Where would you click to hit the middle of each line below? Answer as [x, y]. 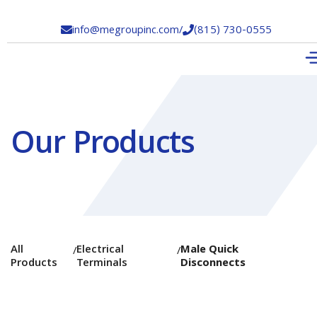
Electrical [100, 250]
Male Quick [210, 250]
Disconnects [213, 264]
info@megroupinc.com [126, 31]
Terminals [102, 264]
